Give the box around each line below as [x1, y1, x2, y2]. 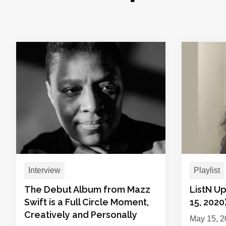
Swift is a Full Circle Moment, [24, 197, 149, 207]
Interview [28, 166, 61, 175]
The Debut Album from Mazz [24, 184, 150, 195]
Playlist [194, 166, 220, 175]
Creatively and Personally [24, 209, 137, 220]
